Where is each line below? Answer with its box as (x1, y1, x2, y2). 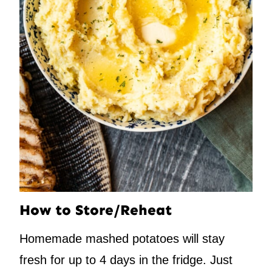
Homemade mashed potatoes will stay (19, 232, 225, 246)
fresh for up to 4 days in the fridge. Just (19, 253, 233, 267)
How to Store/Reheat (19, 201, 172, 219)
